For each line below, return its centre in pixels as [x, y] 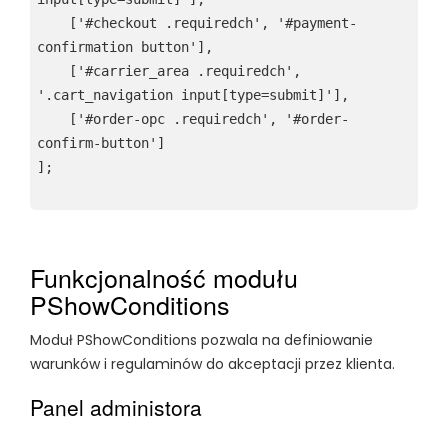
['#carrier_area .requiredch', [53, 71]
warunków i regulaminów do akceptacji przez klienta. [212, 364]
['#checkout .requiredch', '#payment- [53, 23]
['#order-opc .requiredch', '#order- [53, 119]
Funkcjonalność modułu [164, 277]
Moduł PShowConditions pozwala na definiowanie [201, 340]
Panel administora [116, 407]
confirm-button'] [101, 143]
